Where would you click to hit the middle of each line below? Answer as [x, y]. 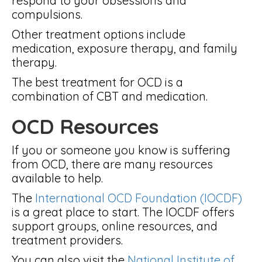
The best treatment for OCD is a [97, 82]
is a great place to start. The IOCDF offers [123, 212]
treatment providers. [67, 240]
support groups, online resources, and [115, 226]
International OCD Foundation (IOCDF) [139, 198]
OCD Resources [85, 126]
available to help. [57, 178]
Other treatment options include [99, 34]
